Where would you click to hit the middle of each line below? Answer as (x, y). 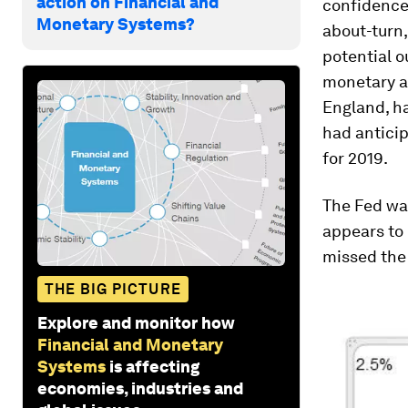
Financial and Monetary (130, 344)
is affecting (154, 366)
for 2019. (355, 158)
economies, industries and (140, 388)
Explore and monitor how (136, 322)
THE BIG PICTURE (113, 289)
